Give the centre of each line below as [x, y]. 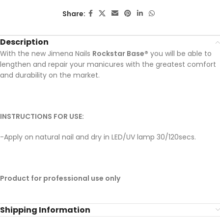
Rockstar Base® [120, 54]
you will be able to [180, 54]
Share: [74, 14]
